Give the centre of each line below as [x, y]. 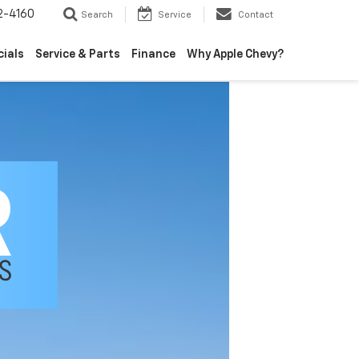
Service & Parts [78, 55]
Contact [256, 15]
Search [97, 15]
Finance [153, 55]
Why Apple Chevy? [235, 55]
